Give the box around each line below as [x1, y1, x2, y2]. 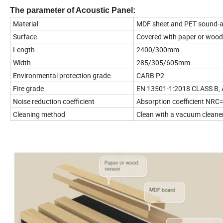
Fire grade [13, 84, 44, 94]
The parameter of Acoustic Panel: [10, 6, 135, 15]
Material [13, 19, 38, 29]
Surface [13, 32, 37, 42]
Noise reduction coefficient [13, 97, 95, 107]
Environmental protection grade [13, 71, 111, 81]
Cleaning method [13, 110, 65, 119]
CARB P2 [136, 71, 164, 81]
